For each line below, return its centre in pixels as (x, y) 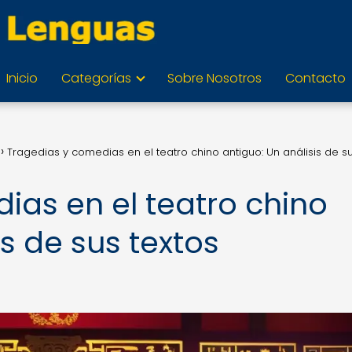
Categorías (96, 78)
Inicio (22, 78)
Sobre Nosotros (214, 78)
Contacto (315, 78)
